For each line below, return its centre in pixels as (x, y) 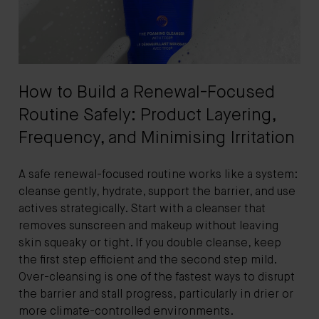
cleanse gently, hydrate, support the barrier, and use (157, 192)
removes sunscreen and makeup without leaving (148, 226)
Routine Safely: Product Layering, (147, 115)
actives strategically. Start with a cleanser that (142, 209)
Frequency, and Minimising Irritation (157, 138)
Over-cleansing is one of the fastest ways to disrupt (157, 277)
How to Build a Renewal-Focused (147, 92)
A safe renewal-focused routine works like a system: (158, 175)
